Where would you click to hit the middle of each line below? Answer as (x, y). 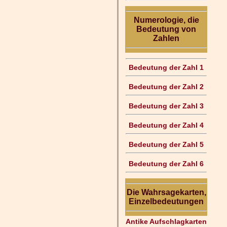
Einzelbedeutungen (166, 201)
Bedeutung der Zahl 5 (166, 144)
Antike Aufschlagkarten (166, 221)
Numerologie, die (166, 20)
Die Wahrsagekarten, (166, 192)
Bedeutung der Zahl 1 (166, 67)
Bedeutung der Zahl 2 (166, 87)
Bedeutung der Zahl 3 (166, 106)
